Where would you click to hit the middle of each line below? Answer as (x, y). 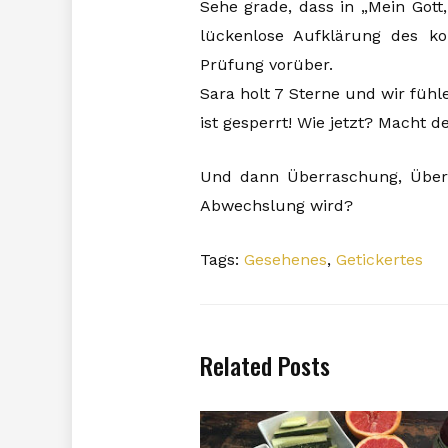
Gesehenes (285, 259)
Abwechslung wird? (276, 205)
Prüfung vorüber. (266, 64)
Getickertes (379, 259)
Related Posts (264, 364)
